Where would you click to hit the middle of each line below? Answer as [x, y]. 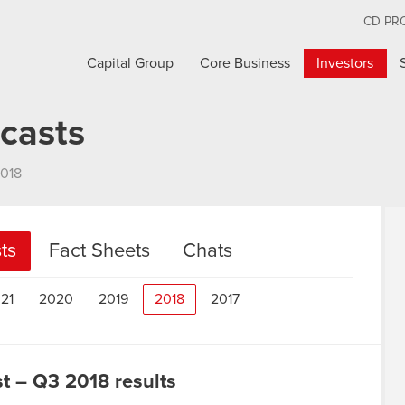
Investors [345, 63]
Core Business [245, 63]
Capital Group [131, 63]
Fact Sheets [99, 251]
